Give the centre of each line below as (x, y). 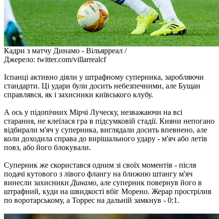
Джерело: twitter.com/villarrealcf (55, 59)
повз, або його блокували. (47, 147)
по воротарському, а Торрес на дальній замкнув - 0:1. (92, 200)
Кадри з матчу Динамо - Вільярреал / (65, 50)
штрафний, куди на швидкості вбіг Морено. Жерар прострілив (108, 191)
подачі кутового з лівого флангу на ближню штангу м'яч (98, 174)
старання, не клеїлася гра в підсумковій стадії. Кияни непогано (109, 121)
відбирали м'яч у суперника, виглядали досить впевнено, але (106, 130)
